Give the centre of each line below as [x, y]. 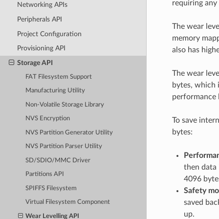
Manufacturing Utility [55, 91]
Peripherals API [39, 19]
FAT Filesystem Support [59, 77]
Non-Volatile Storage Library [65, 105]
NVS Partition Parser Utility [64, 147]
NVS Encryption [48, 119]
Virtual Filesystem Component [68, 202]
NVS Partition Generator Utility [69, 132]
